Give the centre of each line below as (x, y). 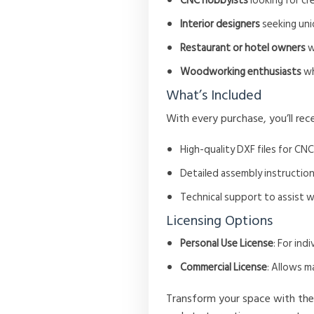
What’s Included (214, 96)
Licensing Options (220, 221)
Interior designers (220, 25)
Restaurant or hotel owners (243, 48)
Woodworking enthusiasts (241, 72)
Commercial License (224, 268)
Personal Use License (227, 244)
